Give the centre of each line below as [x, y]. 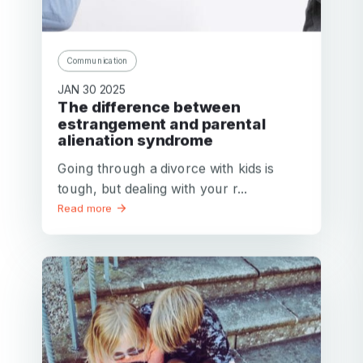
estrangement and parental [162, 124]
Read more [87, 208]
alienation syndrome [135, 141]
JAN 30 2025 [92, 90]
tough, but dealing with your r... [152, 188]
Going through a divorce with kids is [166, 168]
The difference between [64, 107]
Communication [98, 60]
